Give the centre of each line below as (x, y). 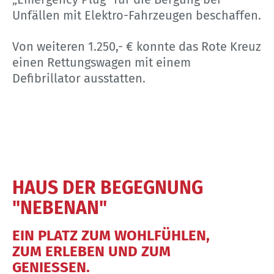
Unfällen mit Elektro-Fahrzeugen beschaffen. (137, 15)
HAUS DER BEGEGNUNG (108, 187)
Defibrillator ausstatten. (79, 78)
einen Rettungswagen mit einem (102, 62)
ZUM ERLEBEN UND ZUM (91, 251)
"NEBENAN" (60, 208)
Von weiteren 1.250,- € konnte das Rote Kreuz (137, 46)
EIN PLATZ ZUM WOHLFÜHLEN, (111, 235)
